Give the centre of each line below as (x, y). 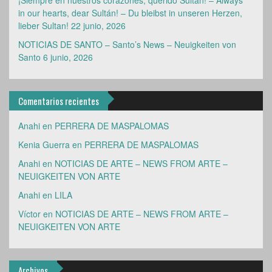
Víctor (29, 214)
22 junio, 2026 (98, 25)
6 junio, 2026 (68, 57)
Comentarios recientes (59, 101)
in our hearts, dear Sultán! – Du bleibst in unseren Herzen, (130, 13)
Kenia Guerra (44, 144)
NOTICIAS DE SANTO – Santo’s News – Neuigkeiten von (127, 44)
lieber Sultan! (43, 25)
